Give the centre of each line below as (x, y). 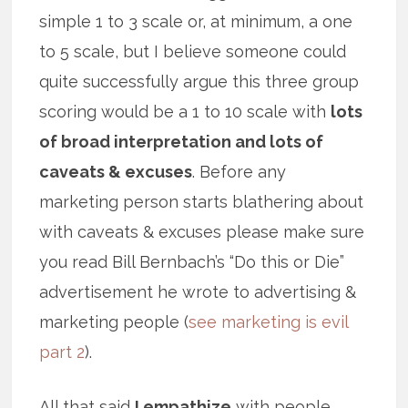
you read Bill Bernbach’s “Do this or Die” (192, 261)
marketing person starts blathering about (202, 201)
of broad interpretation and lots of (182, 141)
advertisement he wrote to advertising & (198, 291)
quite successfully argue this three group (199, 81)
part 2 (62, 352)
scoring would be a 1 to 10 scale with (185, 111)
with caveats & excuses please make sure (202, 231)
